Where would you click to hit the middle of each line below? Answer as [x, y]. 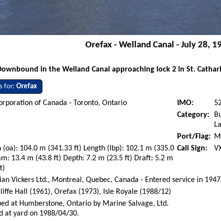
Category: [193, 115]
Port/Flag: [194, 136]
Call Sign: [192, 148]
